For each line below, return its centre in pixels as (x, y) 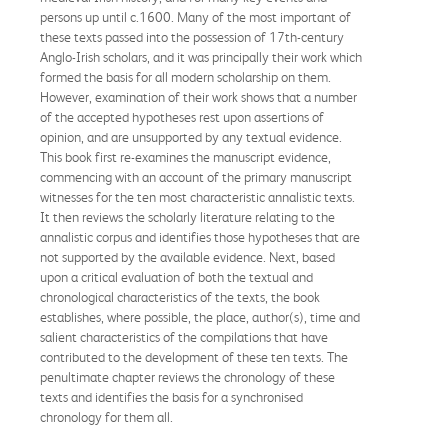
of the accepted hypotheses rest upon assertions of (182, 116)
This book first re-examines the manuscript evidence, (185, 156)
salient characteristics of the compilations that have (184, 336)
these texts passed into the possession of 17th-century (192, 36)
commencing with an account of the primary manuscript (196, 176)
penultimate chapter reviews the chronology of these (187, 376)
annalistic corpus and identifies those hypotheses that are (200, 236)
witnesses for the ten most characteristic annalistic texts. (197, 196)
